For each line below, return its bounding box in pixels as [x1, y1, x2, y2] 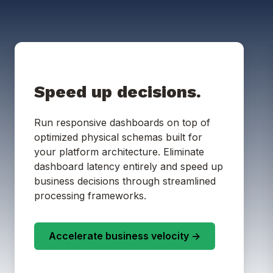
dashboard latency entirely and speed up [34, 160, 223, 172]
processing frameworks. [34, 189, 146, 202]
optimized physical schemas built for [34, 130, 202, 143]
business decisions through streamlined [34, 174, 216, 187]
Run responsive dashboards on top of [34, 116, 210, 129]
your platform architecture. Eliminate [34, 145, 204, 158]
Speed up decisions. [34, 81, 201, 102]
